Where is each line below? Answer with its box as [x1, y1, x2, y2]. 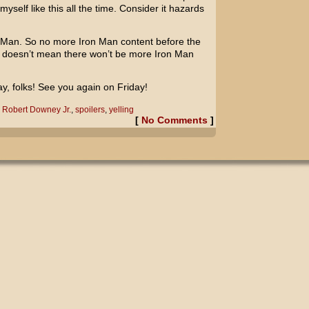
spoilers [74, 105, 105, 114]
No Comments [141, 114, 208, 126]
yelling [108, 105, 134, 114]
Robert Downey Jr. [1, 105, 71, 114]
